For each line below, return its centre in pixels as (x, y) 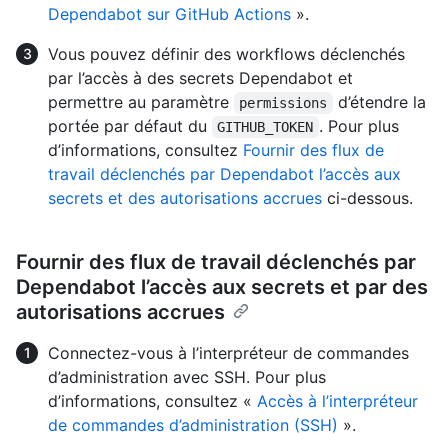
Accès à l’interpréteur (337, 400)
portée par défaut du (130, 125)
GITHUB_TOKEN (265, 126)
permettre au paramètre (141, 101)
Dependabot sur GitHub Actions (169, 13)
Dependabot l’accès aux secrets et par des (222, 286)
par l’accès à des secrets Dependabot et (200, 77)
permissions (283, 102)
